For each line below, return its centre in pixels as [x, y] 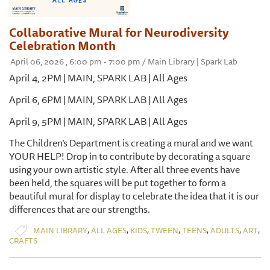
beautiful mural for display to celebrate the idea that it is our [134, 196]
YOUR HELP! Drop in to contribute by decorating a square [130, 156]
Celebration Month [62, 46]
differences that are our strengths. [80, 209]
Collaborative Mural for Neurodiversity [119, 33]
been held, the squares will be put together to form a [118, 183]
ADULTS [225, 230]
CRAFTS [23, 241]
